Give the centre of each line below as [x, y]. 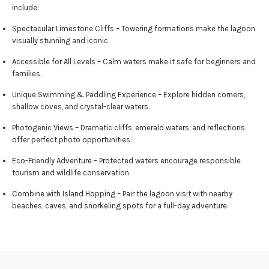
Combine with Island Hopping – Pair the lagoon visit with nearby [122, 194]
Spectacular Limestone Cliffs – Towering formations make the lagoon [134, 29]
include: [26, 8]
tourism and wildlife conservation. [71, 173]
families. [27, 74]
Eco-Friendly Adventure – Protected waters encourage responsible [126, 161]
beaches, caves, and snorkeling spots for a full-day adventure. [120, 206]
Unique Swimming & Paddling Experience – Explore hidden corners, [128, 95]
